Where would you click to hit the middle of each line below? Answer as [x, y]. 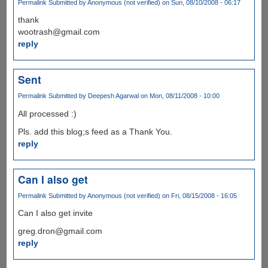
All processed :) [47, 113]
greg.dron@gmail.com [60, 231]
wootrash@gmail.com [59, 32]
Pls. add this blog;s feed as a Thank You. [95, 131]
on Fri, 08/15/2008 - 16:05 [198, 195]
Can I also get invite [55, 213]
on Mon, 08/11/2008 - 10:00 [179, 96]
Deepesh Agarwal [113, 96]
